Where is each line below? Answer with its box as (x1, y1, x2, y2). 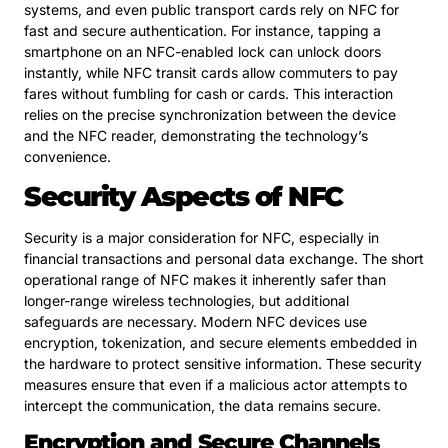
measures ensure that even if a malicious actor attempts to (24, 375, 407, 393)
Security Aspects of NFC (24, 179, 343, 213)
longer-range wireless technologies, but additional (24, 291, 349, 309)
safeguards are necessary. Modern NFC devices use (24, 312, 367, 330)
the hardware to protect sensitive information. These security (24, 354, 422, 372)
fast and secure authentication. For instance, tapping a (24, 22, 381, 40)
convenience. (24, 148, 111, 166)
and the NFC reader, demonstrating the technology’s (24, 127, 368, 145)
